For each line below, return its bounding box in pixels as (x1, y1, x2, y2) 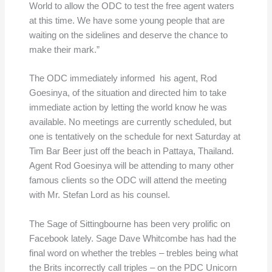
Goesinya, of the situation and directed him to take (29, 88, 226, 98)
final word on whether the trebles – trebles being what (29, 248, 238, 258)
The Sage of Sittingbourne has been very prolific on (29, 219, 230, 229)
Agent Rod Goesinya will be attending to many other (29, 161, 234, 171)
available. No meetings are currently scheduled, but (29, 117, 231, 127)
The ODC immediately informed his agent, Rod (29, 73, 217, 84)
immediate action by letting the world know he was (29, 103, 227, 113)
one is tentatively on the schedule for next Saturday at (29, 132, 240, 142)
